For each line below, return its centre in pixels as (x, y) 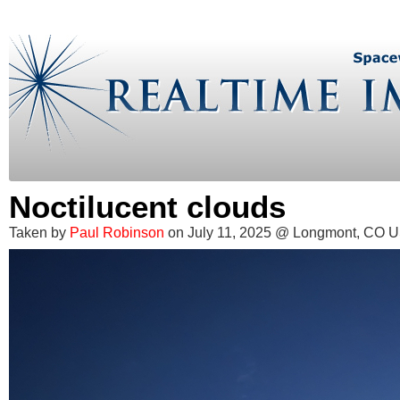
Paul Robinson (119, 233)
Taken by (39, 233)
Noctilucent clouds (147, 207)
